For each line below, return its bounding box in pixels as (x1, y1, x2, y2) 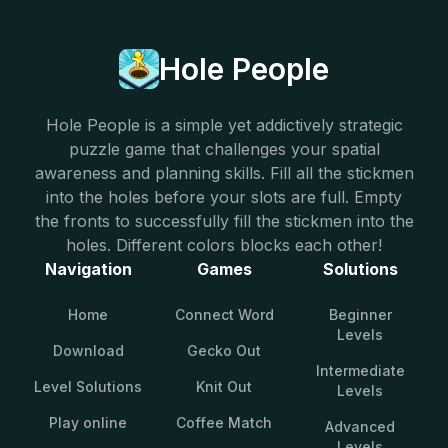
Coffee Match (176, 413, 272, 431)
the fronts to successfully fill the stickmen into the (34, 210, 414, 231)
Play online (49, 413, 127, 431)
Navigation (44, 258, 132, 279)
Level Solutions (34, 377, 142, 395)
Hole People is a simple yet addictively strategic (45, 114, 403, 135)
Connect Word (174, 305, 274, 323)
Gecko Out (187, 341, 261, 359)
